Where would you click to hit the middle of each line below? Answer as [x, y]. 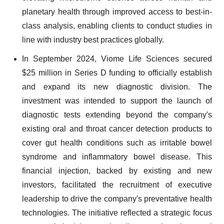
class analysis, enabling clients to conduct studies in [117, 26]
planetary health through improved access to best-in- [117, 12]
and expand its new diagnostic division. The [117, 87]
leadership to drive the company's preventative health [117, 199]
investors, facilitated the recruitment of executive [117, 185]
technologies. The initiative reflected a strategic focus [117, 213]
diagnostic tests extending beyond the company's [117, 115]
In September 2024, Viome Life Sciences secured [117, 59]
